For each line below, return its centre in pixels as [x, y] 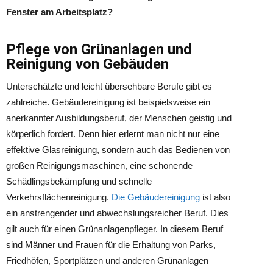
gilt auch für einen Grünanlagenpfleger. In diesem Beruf [115, 229]
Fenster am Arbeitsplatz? [59, 12]
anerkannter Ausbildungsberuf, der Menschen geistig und [119, 118]
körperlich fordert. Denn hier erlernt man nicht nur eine [113, 134]
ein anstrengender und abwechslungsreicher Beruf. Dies [117, 213]
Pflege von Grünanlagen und [99, 49]
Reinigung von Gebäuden [87, 64]
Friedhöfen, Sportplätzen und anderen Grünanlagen [107, 261]
